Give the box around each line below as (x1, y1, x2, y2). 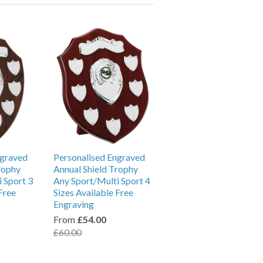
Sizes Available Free (53, 187, 133, 198)
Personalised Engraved (53, 151, 145, 163)
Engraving (53, 198, 94, 210)
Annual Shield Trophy (53, 163, 138, 174)
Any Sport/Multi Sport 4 (53, 175, 150, 186)
